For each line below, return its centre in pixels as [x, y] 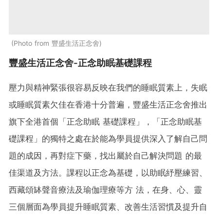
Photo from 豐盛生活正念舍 [56, 43]
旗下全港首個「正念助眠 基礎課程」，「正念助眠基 [105, 122]
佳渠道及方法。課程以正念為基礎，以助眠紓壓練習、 [108, 173]
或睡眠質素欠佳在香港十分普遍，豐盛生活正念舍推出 [108, 105]
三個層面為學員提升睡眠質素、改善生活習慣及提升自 [108, 207]
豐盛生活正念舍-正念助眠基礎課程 [80, 63]
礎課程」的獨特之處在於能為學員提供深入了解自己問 [108, 139]
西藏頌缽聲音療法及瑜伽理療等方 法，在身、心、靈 [105, 190]
